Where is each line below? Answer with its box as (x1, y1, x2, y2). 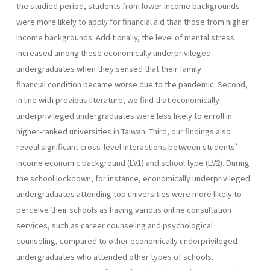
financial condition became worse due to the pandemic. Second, (16, 78, 248, 90)
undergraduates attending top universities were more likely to (16, 187, 242, 199)
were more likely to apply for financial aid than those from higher (16, 15, 249, 27)
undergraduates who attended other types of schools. (16, 250, 213, 262)
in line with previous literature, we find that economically (16, 93, 219, 105)
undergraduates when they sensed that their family (16, 62, 201, 74)
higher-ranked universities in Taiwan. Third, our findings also (16, 125, 231, 137)
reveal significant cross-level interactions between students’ (16, 140, 243, 152)
